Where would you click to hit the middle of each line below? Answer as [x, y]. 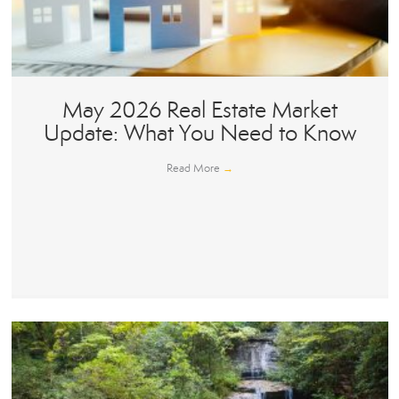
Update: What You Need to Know [199, 134]
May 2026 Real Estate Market [199, 110]
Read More [194, 169]
